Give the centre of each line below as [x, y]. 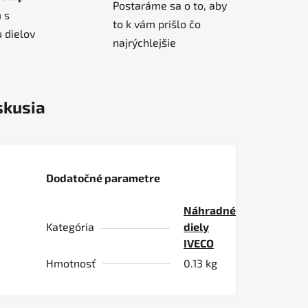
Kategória [70, 226]
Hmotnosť [71, 263]
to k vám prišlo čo [157, 24]
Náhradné [210, 210]
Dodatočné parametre [103, 177]
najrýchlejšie [144, 43]
